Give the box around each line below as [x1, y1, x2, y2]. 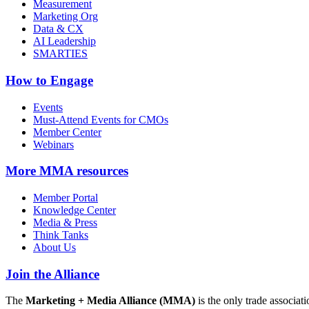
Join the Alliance [6, 266, 99, 281]
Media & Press [33, 217, 97, 228]
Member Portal [33, 192, 98, 203]
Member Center [33, 126, 101, 138]
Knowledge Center [33, 204, 116, 216]
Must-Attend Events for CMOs [33, 113, 168, 126]
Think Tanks [33, 229, 88, 241]
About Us [33, 241, 76, 253]
